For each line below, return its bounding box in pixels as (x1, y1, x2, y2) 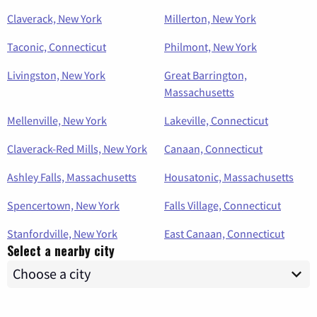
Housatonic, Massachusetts (164, 169, 294, 184)
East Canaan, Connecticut (164, 226, 284, 241)
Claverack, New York (7, 11, 102, 25)
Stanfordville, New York (7, 226, 117, 241)
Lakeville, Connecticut (164, 113, 268, 127)
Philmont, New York (164, 39, 257, 54)
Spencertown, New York (7, 197, 120, 212)
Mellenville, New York (7, 113, 107, 127)
